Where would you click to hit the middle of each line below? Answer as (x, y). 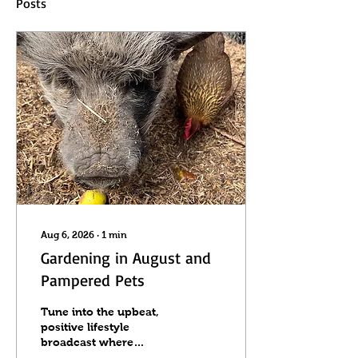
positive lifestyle (85, 327)
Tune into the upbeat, (100, 312)
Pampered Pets (93, 280)
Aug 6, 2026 (68, 235)
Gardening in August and (126, 258)
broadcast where (87, 342)
